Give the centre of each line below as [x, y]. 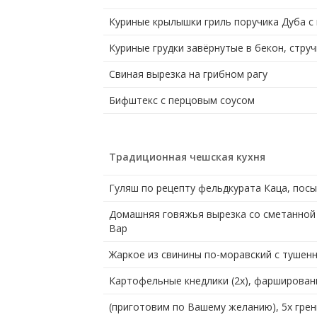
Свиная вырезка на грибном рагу [188, 74]
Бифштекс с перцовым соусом [181, 100]
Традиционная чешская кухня [187, 157]
